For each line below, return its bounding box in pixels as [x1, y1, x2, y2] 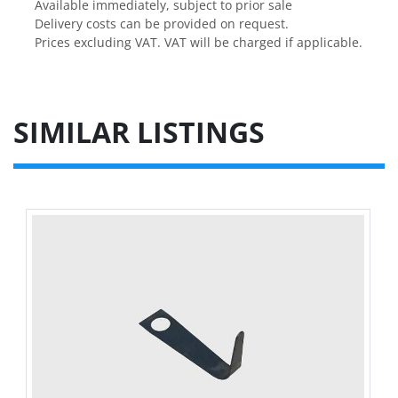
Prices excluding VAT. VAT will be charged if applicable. [35, 34, 362, 52]
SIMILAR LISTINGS [29, 113, 265, 152]
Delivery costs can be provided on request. [35, 15, 289, 33]
